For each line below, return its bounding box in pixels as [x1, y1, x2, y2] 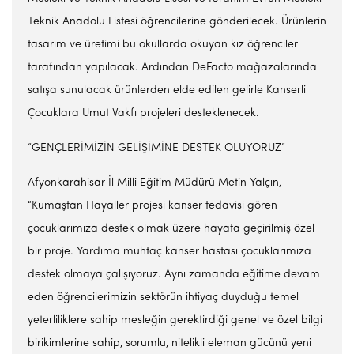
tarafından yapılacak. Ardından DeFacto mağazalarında [28, 62, 317, 73]
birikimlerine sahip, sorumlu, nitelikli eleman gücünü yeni [28, 337, 311, 349]
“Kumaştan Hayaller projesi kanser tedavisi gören [28, 200, 277, 212]
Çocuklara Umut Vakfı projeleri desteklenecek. [28, 107, 259, 119]
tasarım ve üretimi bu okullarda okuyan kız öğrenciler [28, 39, 298, 51]
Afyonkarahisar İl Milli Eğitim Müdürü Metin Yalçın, [28, 177, 281, 189]
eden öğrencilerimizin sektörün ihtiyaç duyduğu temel [28, 292, 299, 303]
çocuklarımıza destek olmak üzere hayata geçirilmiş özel [28, 223, 314, 235]
